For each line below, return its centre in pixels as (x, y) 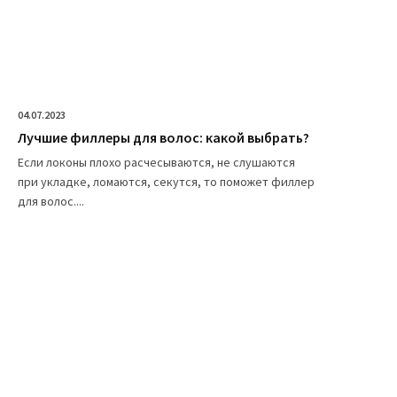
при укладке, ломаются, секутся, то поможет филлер (166, 181)
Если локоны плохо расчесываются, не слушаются (156, 162)
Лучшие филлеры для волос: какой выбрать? (163, 137)
